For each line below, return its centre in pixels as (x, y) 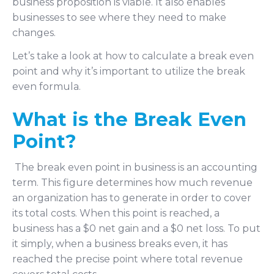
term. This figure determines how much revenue (132, 183)
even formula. (46, 86)
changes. (34, 32)
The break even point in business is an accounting (135, 168)
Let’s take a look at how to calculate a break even (133, 56)
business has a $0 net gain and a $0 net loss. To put (136, 229)
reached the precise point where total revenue (128, 259)
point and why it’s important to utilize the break (129, 71)
